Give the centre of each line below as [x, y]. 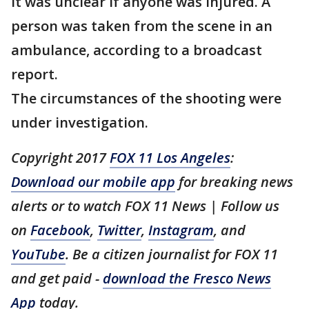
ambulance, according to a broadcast [137, 50]
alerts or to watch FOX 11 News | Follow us [145, 206]
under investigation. [80, 122]
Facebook [60, 230]
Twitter [119, 230]
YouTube [38, 254]
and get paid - [57, 278]
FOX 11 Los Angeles [170, 158]
